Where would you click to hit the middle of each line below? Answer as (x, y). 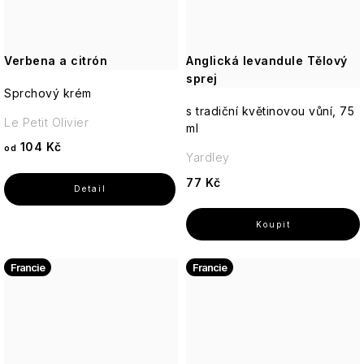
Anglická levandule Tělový (267, 61)
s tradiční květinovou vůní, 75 (270, 111)
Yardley (208, 158)
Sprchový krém (48, 93)
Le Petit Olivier (54, 123)
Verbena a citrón (56, 61)
